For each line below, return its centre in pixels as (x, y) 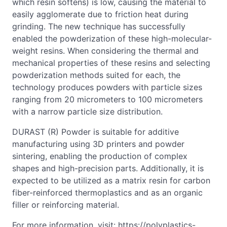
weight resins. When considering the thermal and (105, 51)
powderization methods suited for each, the (96, 75)
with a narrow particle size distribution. (87, 111)
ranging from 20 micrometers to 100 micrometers (107, 99)
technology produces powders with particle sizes (107, 87)
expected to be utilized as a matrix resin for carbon (111, 180)
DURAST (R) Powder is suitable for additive (96, 132)
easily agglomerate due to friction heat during (100, 14)
